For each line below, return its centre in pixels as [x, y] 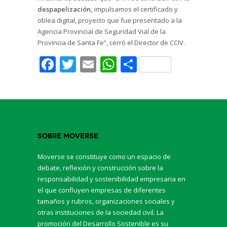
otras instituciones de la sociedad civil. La [101, 212]
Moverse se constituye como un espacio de [104, 156]
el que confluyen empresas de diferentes [102, 190]
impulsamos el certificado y [135, 9]
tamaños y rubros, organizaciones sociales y [106, 201]
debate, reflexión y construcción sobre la [100, 167]
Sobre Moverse [68, 136]
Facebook [91, 64]
